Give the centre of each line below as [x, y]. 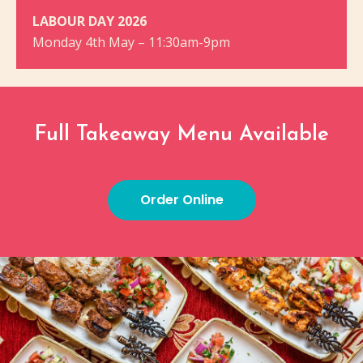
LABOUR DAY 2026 [90, 21]
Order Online [181, 200]
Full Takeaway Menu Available [181, 135]
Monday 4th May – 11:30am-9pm [131, 43]
